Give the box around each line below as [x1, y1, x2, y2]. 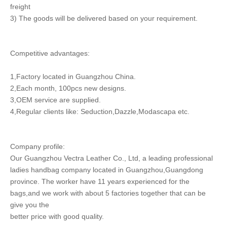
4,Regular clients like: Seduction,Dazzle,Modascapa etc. [10, 107, 190, 116]
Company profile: [10, 142, 65, 150]
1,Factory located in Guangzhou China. [10, 72, 136, 81]
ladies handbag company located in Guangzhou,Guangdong [10, 166, 203, 174]
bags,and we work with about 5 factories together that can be [10, 189, 206, 197]
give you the [10, 201, 49, 209]
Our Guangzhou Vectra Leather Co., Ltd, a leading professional [10, 154, 213, 162]
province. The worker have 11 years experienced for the [10, 177, 190, 185]
